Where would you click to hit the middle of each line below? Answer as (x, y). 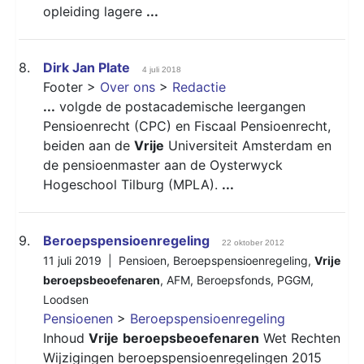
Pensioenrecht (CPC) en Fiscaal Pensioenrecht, (187, 126)
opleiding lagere (95, 11)
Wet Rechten (300, 338)
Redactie (199, 87)
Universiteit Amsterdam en (248, 145)
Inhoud (66, 338)
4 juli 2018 (162, 69)
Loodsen (66, 299)
